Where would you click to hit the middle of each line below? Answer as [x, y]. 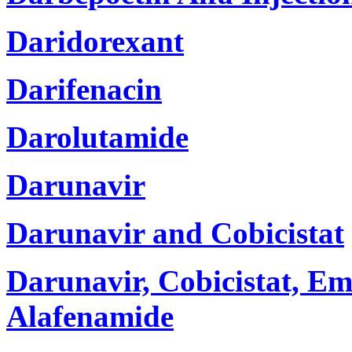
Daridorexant [95, 41]
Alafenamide [90, 316]
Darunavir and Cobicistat [175, 233]
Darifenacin [84, 89]
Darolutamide [97, 137]
